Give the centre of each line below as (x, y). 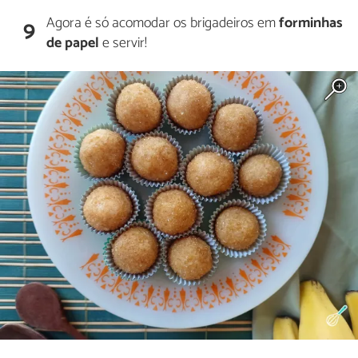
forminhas (311, 24)
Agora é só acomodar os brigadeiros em (163, 24)
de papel (73, 44)
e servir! (123, 44)
